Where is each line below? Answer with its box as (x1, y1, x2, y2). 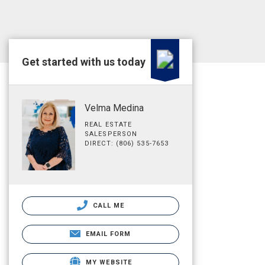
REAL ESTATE (85, 121, 132, 128)
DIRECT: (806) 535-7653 (85, 140, 169, 147)
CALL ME (90, 201, 125, 209)
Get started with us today (22, 56, 146, 68)
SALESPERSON (85, 130, 138, 138)
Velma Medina (85, 102, 144, 114)
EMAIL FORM (85, 230, 131, 238)
